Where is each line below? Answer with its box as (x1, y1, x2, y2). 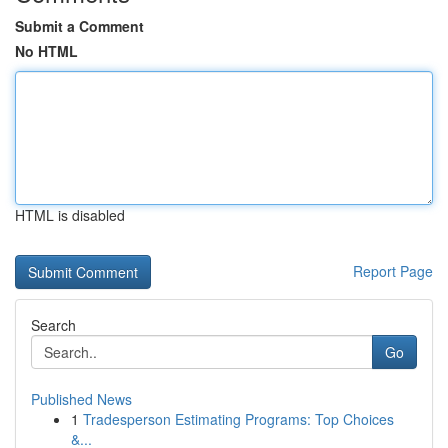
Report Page (353, 261, 433, 281)
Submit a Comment (15, 16, 144, 36)
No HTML (15, 41, 78, 61)
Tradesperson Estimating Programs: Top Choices (83, 409, 394, 429)
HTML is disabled (15, 205, 125, 225)
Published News (31, 389, 132, 409)
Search (31, 315, 76, 335)
